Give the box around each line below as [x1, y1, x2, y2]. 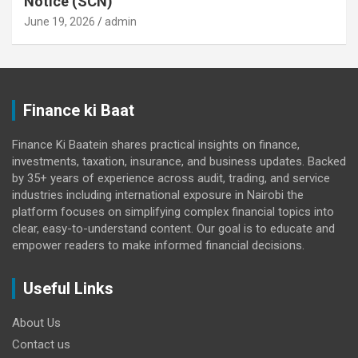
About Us [12, 315, 61, 330]
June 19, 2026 [24, 14, 95, 28]
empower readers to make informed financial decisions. [12, 237, 304, 253]
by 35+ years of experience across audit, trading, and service [12, 170, 330, 185]
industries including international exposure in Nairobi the [12, 187, 304, 202]
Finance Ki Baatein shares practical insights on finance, [12, 137, 300, 152]
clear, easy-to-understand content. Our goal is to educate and [12, 221, 335, 236]
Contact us [12, 336, 70, 352]
